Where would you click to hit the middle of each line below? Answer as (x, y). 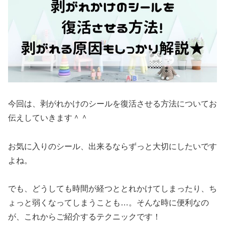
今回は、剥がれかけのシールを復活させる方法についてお (113, 103)
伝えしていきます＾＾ (48, 118)
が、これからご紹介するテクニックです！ (84, 217)
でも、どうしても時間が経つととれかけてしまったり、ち (113, 189)
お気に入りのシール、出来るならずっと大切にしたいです (113, 146)
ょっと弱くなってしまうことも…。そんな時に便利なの (108, 203)
